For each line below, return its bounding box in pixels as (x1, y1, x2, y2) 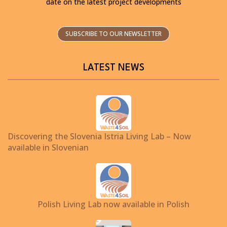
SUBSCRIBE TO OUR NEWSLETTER (65, 29, 162, 38)
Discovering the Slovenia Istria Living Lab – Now (8, 130, 191, 142)
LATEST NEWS (83, 63, 144, 72)
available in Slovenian (8, 141, 89, 153)
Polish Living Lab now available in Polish (37, 198, 190, 210)
